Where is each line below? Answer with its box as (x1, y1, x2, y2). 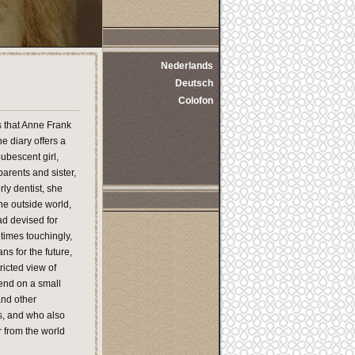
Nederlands (161, 60, 213, 71)
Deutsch (175, 78, 213, 89)
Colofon (178, 95, 213, 106)
